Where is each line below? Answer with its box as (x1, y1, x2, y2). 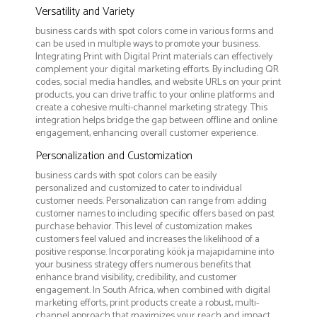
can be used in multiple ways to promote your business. (35, 36, 260, 53)
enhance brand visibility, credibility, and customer (35, 270, 237, 287)
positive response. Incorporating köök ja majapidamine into (35, 244, 274, 261)
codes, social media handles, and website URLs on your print (35, 74, 281, 91)
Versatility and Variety (35, 2, 134, 22)
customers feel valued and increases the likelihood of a (35, 231, 260, 248)
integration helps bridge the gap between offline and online (35, 113, 277, 129)
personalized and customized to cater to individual (35, 180, 242, 197)
